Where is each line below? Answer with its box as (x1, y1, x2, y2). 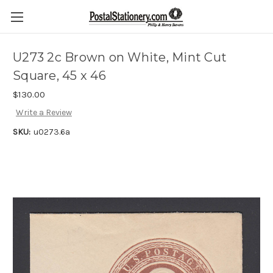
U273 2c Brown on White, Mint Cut (13, 50, 227, 65)
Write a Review (15, 107, 72, 118)
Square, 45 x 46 (13, 68, 106, 83)
